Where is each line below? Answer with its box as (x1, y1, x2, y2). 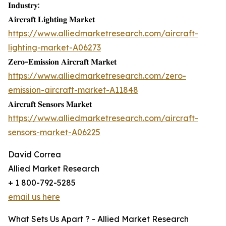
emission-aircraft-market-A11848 (8, 85, 138, 95)
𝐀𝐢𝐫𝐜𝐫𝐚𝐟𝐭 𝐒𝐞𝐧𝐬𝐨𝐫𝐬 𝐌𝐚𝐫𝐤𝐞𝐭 (8, 99, 92, 109)
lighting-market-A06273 (8, 42, 101, 53)
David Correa (8, 149, 61, 160)
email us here (8, 192, 60, 202)
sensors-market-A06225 (8, 127, 100, 138)
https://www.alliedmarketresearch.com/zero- (8, 71, 186, 81)
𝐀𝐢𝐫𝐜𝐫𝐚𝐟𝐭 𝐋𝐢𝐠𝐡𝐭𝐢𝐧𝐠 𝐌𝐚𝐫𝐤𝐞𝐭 (8, 14, 95, 25)
